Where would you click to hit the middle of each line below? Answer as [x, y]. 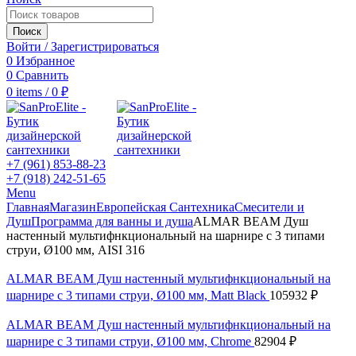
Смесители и [269, 207]
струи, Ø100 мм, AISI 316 [75, 250]
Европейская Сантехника [165, 207]
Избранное [45, 61]
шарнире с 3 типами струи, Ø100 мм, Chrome [130, 341]
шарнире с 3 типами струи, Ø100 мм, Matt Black [138, 295]
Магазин [73, 207]
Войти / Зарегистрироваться [83, 46]
